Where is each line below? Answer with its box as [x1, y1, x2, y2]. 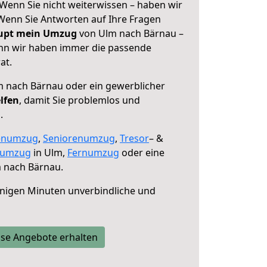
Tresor [120, 132, 149, 145]
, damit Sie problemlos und [19, 94, 140, 107]
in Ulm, [31, 146, 67, 159]
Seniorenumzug [43, 132, 115, 145]
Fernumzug [67, 146, 119, 159]
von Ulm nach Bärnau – [77, 27, 184, 40]
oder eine [119, 146, 164, 159]
